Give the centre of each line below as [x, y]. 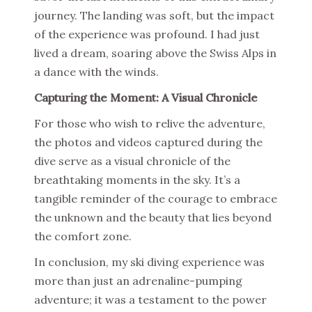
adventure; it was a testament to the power [150, 299]
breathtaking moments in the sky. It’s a [137, 180]
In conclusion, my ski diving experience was [149, 262]
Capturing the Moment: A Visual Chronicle [146, 97]
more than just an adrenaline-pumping [138, 281]
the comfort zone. [83, 236]
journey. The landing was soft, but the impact [154, 15]
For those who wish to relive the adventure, [150, 123]
